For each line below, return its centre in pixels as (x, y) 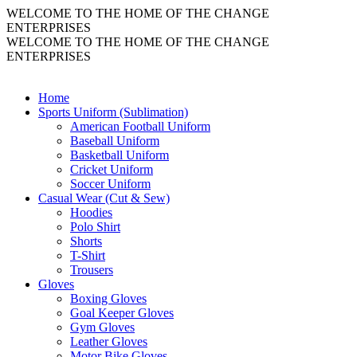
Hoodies (91, 212)
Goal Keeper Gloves (122, 313)
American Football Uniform (140, 126)
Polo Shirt (95, 227)
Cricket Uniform (112, 169)
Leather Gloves (109, 341)
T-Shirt (88, 255)
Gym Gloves (102, 327)
